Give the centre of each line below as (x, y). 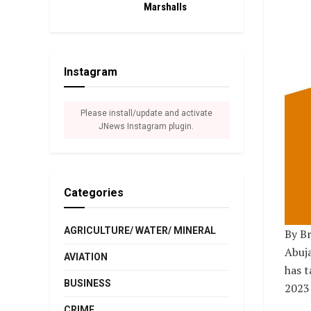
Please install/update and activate (146, 113)
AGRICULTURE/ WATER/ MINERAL (140, 230)
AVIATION (86, 257)
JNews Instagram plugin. (146, 126)
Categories (94, 193)
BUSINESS (87, 283)
